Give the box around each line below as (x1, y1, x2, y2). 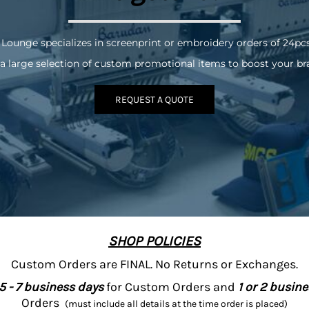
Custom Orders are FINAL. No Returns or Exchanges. (11, 257, 298, 272)
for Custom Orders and (103, 279, 238, 295)
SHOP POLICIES (108, 233, 201, 249)
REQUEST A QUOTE (115, 93, 194, 106)
